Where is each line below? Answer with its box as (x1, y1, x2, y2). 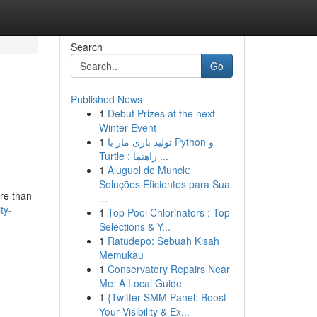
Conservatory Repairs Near (107, 262, 230, 276)
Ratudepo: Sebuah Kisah (107, 234, 219, 248)
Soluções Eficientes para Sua (98, 177, 230, 191)
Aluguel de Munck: (107, 163, 190, 177)
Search (70, 40, 103, 54)
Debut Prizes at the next (107, 106, 215, 120)
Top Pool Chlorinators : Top (107, 205, 230, 219)
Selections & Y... (98, 219, 171, 234)
